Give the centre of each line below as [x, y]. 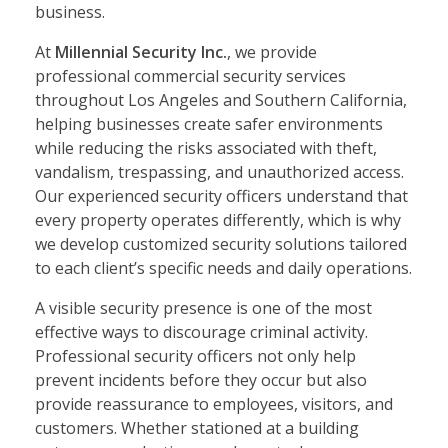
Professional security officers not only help [195, 356]
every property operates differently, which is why [218, 220]
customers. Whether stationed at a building [197, 428]
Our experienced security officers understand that [221, 196]
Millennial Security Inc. [141, 52]
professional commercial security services [190, 76]
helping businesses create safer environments [209, 124]
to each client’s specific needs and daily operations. [223, 268]
